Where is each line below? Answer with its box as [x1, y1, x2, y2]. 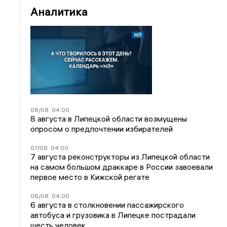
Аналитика [30, 5, 88, 19]
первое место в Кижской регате [30, 171, 150, 182]
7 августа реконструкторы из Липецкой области [30, 151, 210, 162]
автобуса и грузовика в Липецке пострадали [30, 209, 196, 220]
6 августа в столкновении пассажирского [30, 199, 184, 210]
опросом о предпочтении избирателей [30, 123, 173, 134]
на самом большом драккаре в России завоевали [30, 161, 213, 172]
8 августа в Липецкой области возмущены [30, 113, 187, 124]
